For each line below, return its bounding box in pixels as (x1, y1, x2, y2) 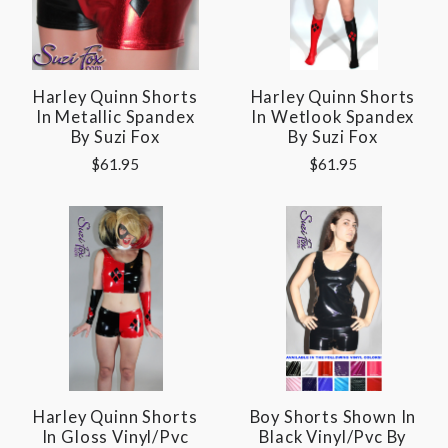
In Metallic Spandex (35, 106, 195, 127)
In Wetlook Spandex (251, 106, 415, 127)
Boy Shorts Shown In (249, 407, 417, 428)
